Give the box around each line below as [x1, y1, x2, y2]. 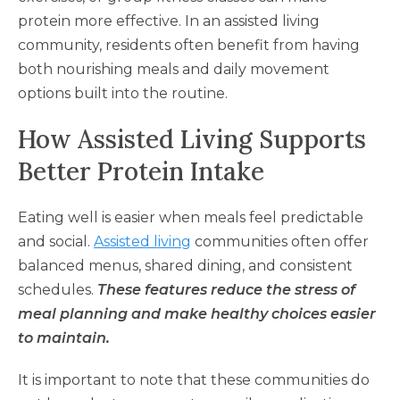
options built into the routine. [18, 84, 228, 102]
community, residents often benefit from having [18, 36, 360, 54]
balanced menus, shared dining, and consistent [18, 256, 353, 274]
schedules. [18, 280, 94, 298]
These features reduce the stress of [97, 280, 355, 298]
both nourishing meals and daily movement [18, 60, 329, 78]
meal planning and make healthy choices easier [18, 304, 376, 322]
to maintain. [18, 329, 110, 346]
